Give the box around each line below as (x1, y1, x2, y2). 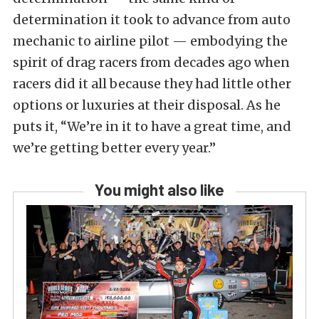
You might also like (95, 180, 224, 199)
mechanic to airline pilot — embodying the (13, 33, 288, 50)
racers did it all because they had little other (13, 75, 291, 93)
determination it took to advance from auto (13, 11, 291, 28)
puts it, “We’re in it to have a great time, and (13, 118, 291, 135)
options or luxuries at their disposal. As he (13, 97, 281, 114)
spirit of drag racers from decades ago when (13, 54, 290, 71)
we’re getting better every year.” (13, 140, 216, 157)
